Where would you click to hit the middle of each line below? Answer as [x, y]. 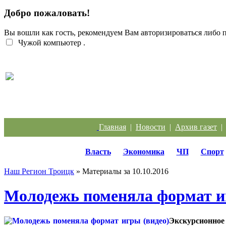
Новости [151, 127]
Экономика [144, 151]
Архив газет [196, 127]
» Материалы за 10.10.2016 [121, 171]
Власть [98, 151]
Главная [112, 127]
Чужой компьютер [49, 42]
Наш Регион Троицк [39, 171]
